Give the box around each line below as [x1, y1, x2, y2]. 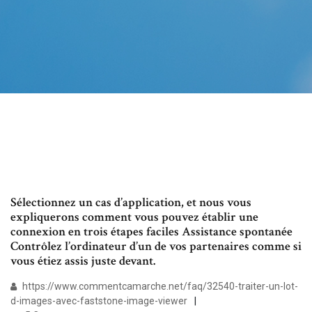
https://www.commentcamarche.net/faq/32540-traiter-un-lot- [20, 281, 298, 292]
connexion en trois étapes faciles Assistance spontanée [10, 224, 292, 240]
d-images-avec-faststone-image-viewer [10, 295, 187, 307]
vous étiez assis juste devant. [10, 253, 155, 270]
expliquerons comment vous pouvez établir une [10, 209, 258, 226]
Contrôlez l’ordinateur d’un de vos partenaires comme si [10, 238, 302, 255]
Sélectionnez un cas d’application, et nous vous [10, 194, 251, 211]
